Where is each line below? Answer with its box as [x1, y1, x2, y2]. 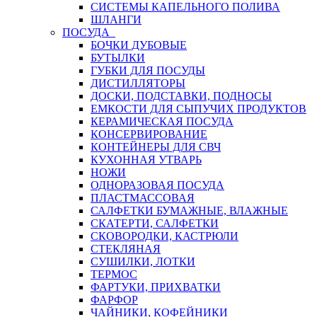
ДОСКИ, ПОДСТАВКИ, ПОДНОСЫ [91, 90, 272, 102]
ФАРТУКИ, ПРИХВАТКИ [91, 281, 221, 293]
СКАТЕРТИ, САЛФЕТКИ [91, 217, 219, 229]
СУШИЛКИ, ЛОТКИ [91, 255, 195, 267]
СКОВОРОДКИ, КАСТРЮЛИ [91, 230, 238, 242]
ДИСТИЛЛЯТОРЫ [91, 77, 185, 89]
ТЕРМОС [91, 268, 137, 280]
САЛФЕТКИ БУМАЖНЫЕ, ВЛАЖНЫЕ [91, 204, 288, 217]
